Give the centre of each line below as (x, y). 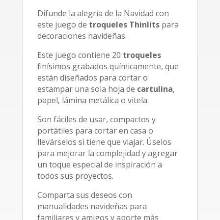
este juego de (63, 25)
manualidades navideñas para (92, 206)
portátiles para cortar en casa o (95, 131)
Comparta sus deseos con (84, 195)
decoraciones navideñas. (82, 36)
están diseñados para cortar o (92, 78)
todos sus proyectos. (75, 176)
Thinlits (144, 25)
